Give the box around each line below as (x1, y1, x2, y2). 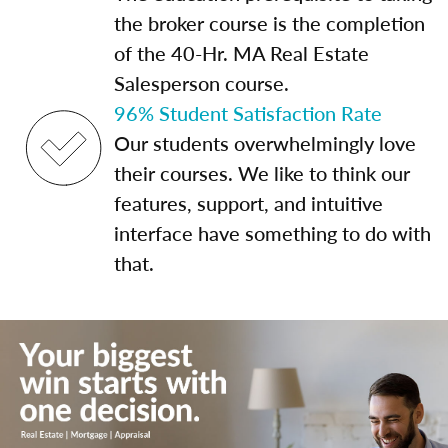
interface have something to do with (114, 219, 431, 247)
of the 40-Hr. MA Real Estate (114, 39, 369, 67)
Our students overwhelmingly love (114, 129, 416, 157)
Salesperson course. (114, 69, 289, 97)
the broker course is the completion (114, 9, 425, 37)
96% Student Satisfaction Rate (114, 99, 382, 127)
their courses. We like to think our (114, 159, 410, 187)
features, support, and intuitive (114, 189, 383, 217)
